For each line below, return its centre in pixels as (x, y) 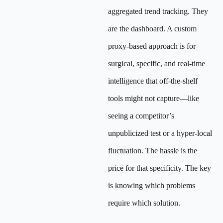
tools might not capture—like (154, 98)
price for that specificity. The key (160, 168)
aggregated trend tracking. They (158, 11)
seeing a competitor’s (141, 116)
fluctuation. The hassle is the (153, 151)
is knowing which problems (152, 185)
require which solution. (144, 203)
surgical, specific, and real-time (157, 63)
